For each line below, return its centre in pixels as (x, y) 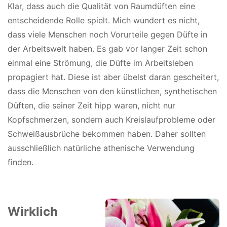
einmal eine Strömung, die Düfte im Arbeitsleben (100, 63)
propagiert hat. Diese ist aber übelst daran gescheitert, (113, 77)
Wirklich (33, 212)
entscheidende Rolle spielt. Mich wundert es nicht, (104, 20)
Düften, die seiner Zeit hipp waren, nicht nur (91, 105)
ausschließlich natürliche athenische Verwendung (101, 148)
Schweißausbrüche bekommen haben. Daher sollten (107, 134)
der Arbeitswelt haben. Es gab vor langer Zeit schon (107, 48)
